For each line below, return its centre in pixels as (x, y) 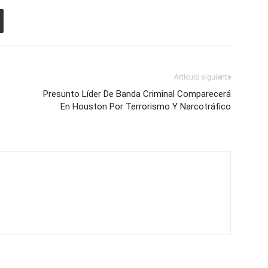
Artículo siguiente (202, 77)
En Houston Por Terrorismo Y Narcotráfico (146, 106)
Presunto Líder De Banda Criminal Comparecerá (137, 94)
